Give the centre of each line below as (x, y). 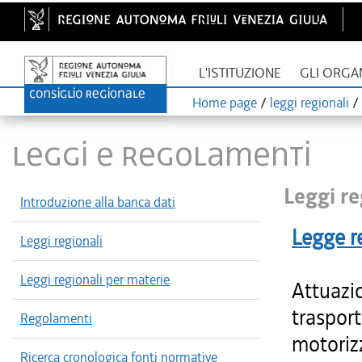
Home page (225, 103)
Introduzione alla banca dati (98, 202)
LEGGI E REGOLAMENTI (162, 154)
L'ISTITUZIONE (240, 73)
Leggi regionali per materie (95, 280)
